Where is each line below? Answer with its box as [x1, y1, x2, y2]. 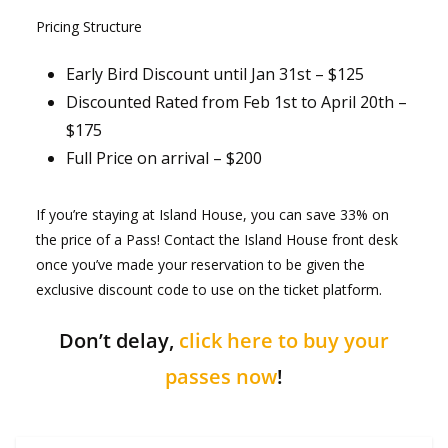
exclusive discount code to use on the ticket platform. [36, 280, 382, 300]
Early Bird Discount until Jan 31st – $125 [66, 63, 364, 86]
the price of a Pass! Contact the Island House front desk [36, 230, 398, 250]
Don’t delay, [59, 327, 179, 355]
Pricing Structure [36, 17, 142, 37]
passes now [165, 363, 277, 391]
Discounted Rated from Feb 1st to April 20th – [66, 91, 407, 114]
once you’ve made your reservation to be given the [36, 255, 365, 275]
